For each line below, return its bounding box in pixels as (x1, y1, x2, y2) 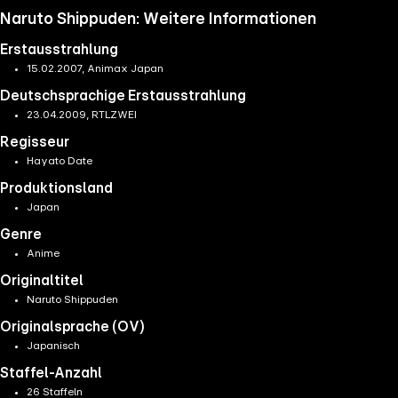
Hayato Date (27, 155, 93, 167)
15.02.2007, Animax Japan (27, 63, 164, 75)
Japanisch (27, 340, 81, 352)
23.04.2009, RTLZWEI (27, 109, 138, 121)
